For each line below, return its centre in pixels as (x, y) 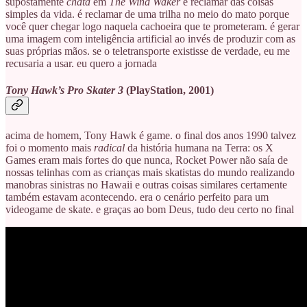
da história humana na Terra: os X (199, 148)
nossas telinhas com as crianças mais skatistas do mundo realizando (150, 173)
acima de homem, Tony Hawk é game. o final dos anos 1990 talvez (151, 136)
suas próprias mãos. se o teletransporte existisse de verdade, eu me (148, 51)
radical (109, 148)
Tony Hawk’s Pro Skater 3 (64, 90)
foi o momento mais (50, 148)
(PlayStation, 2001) (169, 90)
